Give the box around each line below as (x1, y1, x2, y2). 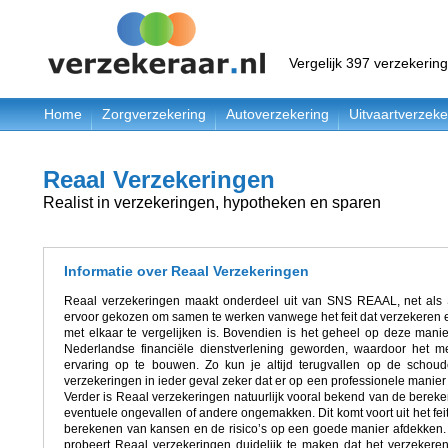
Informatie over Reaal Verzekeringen (64, 263, 309, 279)
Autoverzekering (226, 106, 329, 122)
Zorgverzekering (102, 106, 206, 122)
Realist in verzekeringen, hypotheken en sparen (43, 194, 381, 211)
